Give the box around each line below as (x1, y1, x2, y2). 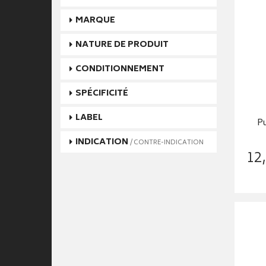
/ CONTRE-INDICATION (130, 137, 204, 148)
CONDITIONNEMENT (75, 61, 164, 77)
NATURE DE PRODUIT (75, 37, 169, 52)
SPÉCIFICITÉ (75, 85, 128, 101)
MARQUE (75, 12, 115, 28)
